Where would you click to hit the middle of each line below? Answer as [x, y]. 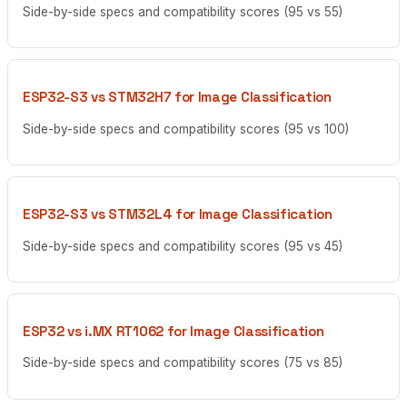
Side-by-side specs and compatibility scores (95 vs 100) [186, 129]
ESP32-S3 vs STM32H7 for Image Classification [177, 97]
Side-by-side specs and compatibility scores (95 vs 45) [183, 246]
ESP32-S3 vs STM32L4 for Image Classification [178, 214]
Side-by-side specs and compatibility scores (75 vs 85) [183, 363]
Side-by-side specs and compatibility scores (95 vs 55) [183, 11]
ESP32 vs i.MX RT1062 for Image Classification [174, 332]
